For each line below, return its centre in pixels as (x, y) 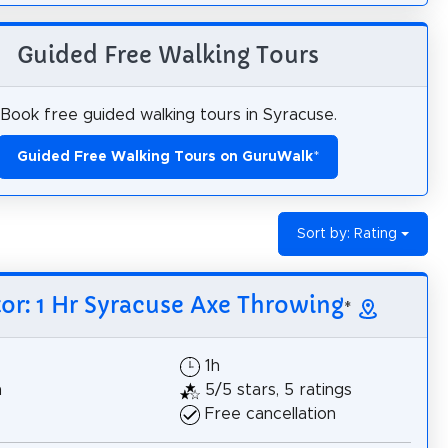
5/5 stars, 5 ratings (278, 389)
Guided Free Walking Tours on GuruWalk (165, 157)
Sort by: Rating (347, 234)
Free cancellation (270, 413)
